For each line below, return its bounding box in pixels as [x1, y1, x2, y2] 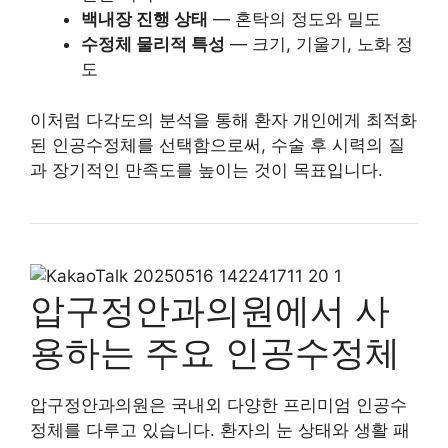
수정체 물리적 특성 [81, 34, 225, 54]
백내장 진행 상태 [81, 9, 208, 29]
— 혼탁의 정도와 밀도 [208, 9, 381, 29]
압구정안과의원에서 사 [30, 288, 390, 331]
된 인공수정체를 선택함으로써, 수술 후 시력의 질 [30, 134, 405, 155]
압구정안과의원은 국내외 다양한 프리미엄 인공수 [30, 394, 407, 415]
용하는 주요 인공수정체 [30, 330, 400, 373]
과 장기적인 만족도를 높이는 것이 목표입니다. [30, 159, 383, 180]
